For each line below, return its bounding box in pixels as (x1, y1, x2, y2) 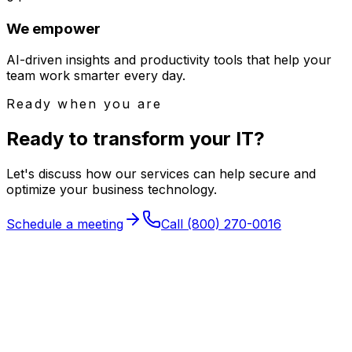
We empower (6, 19, 101, 38)
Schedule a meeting (6, 216, 123, 233)
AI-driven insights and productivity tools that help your (6, 52, 332, 68)
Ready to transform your (6, 127, 231, 151)
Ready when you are (6, 96, 163, 112)
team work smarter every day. (6, 68, 185, 84)
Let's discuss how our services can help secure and (6, 166, 316, 182)
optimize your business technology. (6, 181, 217, 198)
